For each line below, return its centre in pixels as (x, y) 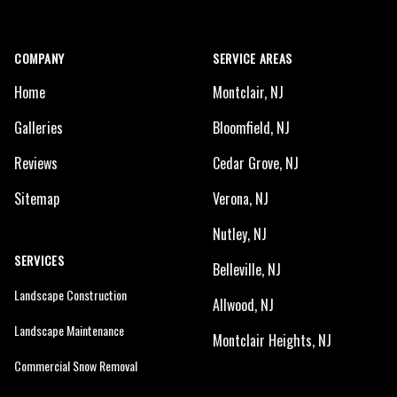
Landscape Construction (70, 295)
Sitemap (37, 198)
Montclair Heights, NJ (272, 340)
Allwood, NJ (243, 305)
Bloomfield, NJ (251, 128)
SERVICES (39, 260)
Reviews (36, 163)
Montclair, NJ (248, 92)
